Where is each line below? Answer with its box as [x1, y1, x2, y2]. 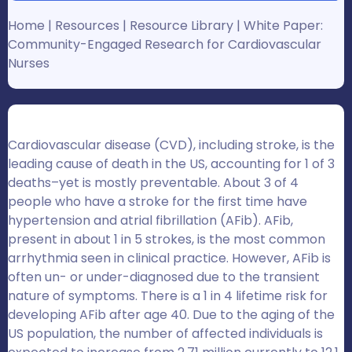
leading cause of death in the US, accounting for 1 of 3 [8, 155, 335, 174]
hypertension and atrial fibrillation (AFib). [8, 211, 261, 230]
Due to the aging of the [189, 306, 335, 324]
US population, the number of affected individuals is [8, 324, 323, 343]
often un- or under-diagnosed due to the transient [8, 268, 320, 287]
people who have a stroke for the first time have [8, 192, 307, 211]
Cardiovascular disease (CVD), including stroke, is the [8, 136, 335, 155]
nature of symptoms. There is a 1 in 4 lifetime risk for [8, 287, 328, 306]
